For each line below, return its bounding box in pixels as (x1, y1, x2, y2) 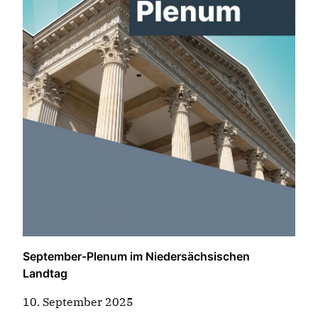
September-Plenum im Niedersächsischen (23, 248, 250, 263)
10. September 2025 (23, 294, 133, 309)
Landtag (23, 265, 67, 280)
